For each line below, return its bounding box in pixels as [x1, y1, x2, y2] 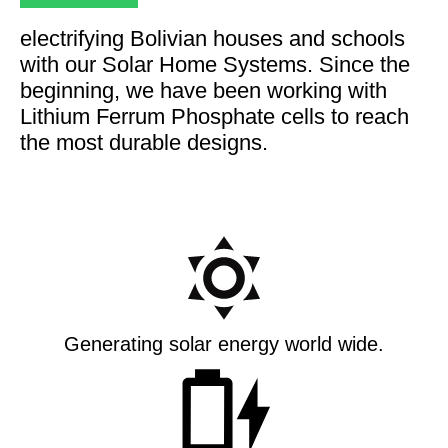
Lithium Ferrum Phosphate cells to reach [20, 104, 409, 129]
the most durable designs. [20, 130, 268, 155]
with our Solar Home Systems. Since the [20, 52, 410, 77]
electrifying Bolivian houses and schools [20, 26, 405, 51]
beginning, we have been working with [20, 78, 387, 103]
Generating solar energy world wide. [64, 333, 384, 355]
